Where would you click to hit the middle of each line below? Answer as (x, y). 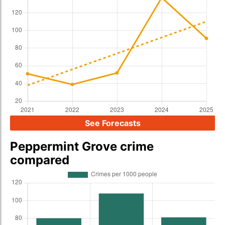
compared (40, 160)
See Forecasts (113, 123)
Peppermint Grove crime (82, 146)
